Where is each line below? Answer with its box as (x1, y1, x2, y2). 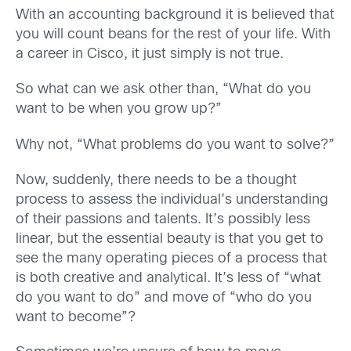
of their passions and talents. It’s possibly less (16, 212, 310, 226)
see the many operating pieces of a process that (16, 251, 327, 266)
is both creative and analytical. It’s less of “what (16, 271, 321, 285)
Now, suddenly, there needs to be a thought (16, 173, 297, 187)
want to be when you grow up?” (16, 103, 222, 117)
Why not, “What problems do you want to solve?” (16, 138, 335, 152)
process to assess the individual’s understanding (16, 193, 328, 207)
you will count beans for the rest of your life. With (16, 28, 331, 42)
